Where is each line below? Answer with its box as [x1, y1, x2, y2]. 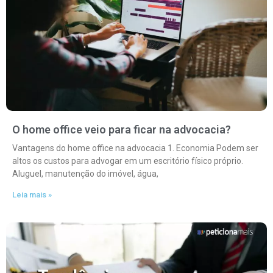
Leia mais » [12, 190, 52, 199]
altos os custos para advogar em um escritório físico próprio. [12, 156, 243, 166]
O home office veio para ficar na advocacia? [12, 123, 231, 136]
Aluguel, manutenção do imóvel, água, [12, 169, 158, 179]
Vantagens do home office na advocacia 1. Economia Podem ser [12, 143, 258, 153]
